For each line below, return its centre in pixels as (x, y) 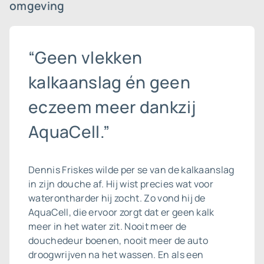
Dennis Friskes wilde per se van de (105, 170)
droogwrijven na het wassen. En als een (116, 255)
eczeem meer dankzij (112, 107)
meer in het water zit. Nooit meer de (108, 226)
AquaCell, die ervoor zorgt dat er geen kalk (121, 212)
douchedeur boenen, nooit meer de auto (118, 240)
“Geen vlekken (85, 57)
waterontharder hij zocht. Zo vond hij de (117, 198)
